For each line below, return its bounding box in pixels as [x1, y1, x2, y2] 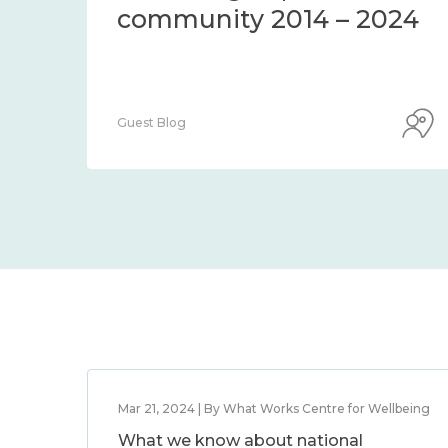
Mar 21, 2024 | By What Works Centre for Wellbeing [118, 401, 430, 416]
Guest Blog [117, 115, 186, 130]
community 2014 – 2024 [117, 4, 419, 34]
